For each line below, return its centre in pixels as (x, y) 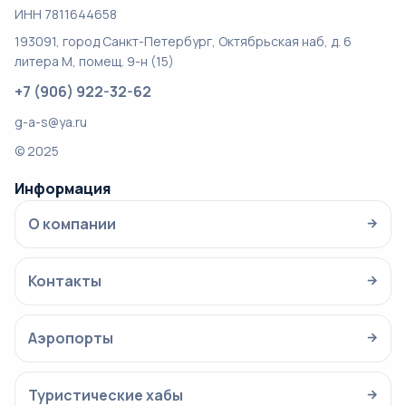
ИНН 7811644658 (66, 14)
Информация (63, 188)
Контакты (65, 281)
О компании (72, 224)
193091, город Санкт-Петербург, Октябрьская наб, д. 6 (183, 41)
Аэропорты (71, 338)
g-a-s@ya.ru (51, 122)
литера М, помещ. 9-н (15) (94, 61)
